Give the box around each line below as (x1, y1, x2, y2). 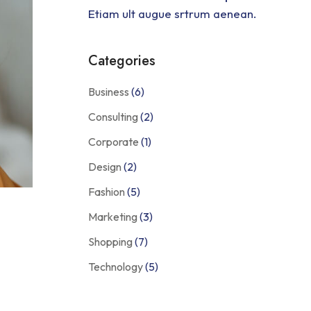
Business (88, 85, 130, 99)
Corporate (88, 135, 140, 149)
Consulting (88, 110, 139, 124)
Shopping (88, 235, 133, 249)
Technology (88, 260, 144, 274)
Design (88, 160, 122, 174)
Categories (88, 51, 155, 71)
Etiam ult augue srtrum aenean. (88, 6, 258, 21)
